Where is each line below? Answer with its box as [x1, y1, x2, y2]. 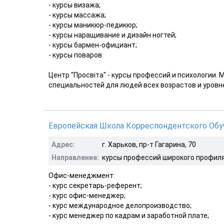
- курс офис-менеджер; [48, 191, 125, 199]
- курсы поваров [48, 50, 102, 59]
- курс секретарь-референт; [48, 181, 142, 189]
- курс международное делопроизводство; [48, 201, 191, 209]
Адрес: [51, 140, 75, 148]
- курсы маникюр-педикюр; [48, 20, 137, 29]
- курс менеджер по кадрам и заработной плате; [48, 211, 209, 219]
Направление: [51, 153, 99, 161]
